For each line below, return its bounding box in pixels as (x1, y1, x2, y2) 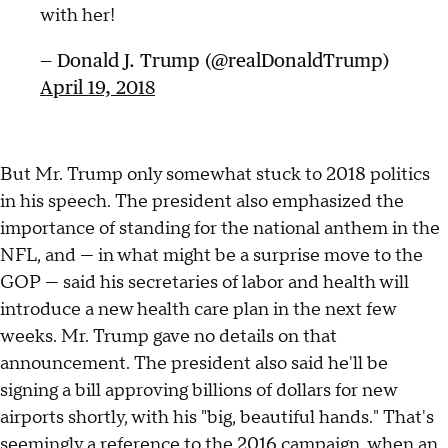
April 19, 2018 (40, 75, 155, 98)
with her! (40, 3, 115, 27)
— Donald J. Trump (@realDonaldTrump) (40, 48, 389, 71)
